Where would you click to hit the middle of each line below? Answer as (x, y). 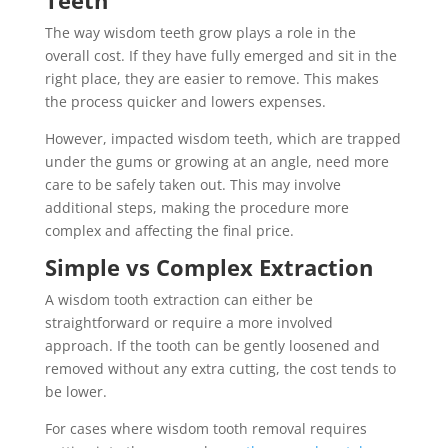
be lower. (75, 391)
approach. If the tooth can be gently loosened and (212, 345)
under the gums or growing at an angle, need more (216, 161)
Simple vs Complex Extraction (208, 266)
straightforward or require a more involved (188, 322)
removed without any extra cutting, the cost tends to (220, 368)
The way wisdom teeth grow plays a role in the (200, 32)
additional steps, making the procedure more (196, 207)
